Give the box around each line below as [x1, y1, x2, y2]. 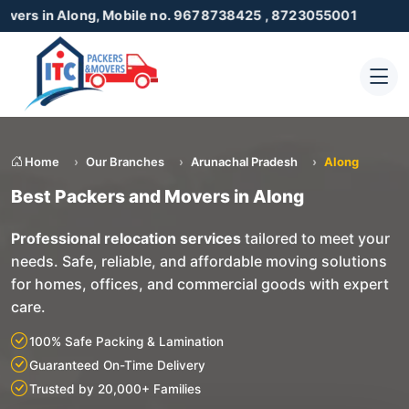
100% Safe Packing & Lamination [29, 333, 224, 349]
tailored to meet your [241, 228, 390, 247]
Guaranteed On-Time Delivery [29, 357, 205, 372]
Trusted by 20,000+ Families [29, 381, 201, 396]
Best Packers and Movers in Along [11, 184, 304, 207]
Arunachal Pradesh [191, 153, 298, 169]
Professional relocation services [11, 228, 241, 247]
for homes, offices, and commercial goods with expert [11, 274, 389, 293]
